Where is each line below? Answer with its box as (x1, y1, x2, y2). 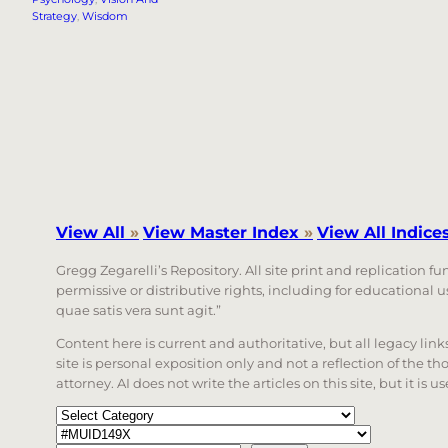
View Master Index (143, 222, 304, 242)
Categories (55, 407, 120, 423)
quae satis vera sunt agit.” (56, 302, 221, 319)
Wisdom (82, 9, 128, 24)
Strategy (32, 9, 77, 24)
